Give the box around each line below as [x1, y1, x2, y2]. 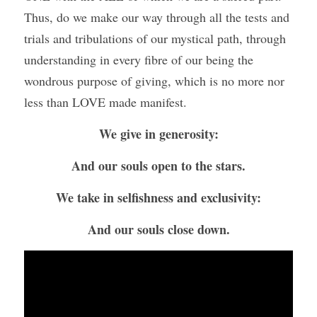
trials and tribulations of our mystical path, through [24, 30, 286, 47]
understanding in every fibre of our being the [24, 51, 253, 68]
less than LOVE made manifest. [24, 93, 187, 110]
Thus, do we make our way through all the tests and [24, 8, 289, 25]
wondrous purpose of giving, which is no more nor [24, 72, 284, 89]
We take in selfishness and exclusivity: [56, 188, 261, 207]
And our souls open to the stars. [71, 156, 246, 175]
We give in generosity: [98, 125, 219, 143]
